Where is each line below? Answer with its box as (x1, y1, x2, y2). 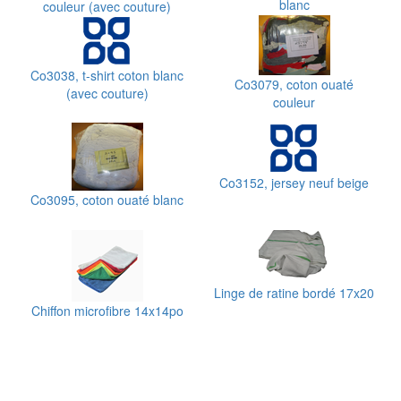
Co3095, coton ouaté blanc (30, 191, 183, 209)
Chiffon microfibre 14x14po (30, 302, 183, 320)
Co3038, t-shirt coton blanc (30, 66, 183, 84)
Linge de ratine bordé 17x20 (214, 284, 374, 302)
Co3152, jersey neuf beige (219, 174, 369, 192)
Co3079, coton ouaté (235, 75, 354, 93)
